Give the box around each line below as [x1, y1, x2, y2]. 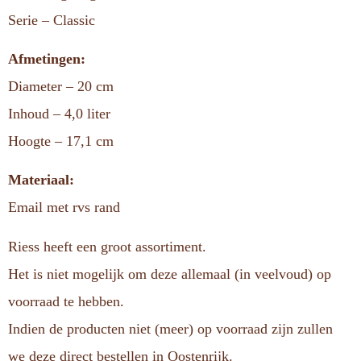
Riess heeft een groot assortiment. [8, 238, 206, 255]
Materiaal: [8, 172, 74, 189]
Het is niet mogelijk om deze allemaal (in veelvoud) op [8, 265, 331, 282]
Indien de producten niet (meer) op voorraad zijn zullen [8, 320, 333, 337]
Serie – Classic [8, 11, 95, 28]
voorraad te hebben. [8, 293, 124, 309]
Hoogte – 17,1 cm [8, 132, 114, 149]
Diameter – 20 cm [8, 77, 114, 94]
